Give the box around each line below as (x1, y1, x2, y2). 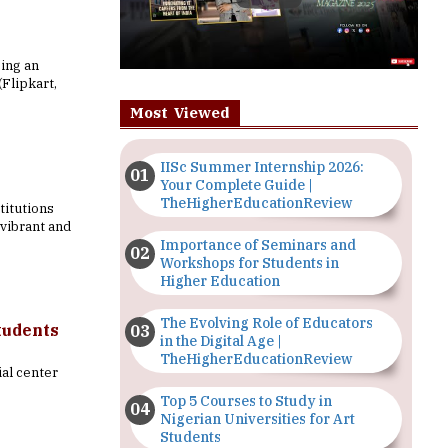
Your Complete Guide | (159, 175, 313, 194)
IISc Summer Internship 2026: (159, 157, 364, 176)
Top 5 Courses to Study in (159, 391, 332, 410)
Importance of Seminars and (159, 235, 356, 254)
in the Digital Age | (159, 331, 282, 350)
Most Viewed (129, 102, 230, 122)
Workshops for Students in (159, 253, 339, 272)
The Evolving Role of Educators (159, 313, 373, 332)
